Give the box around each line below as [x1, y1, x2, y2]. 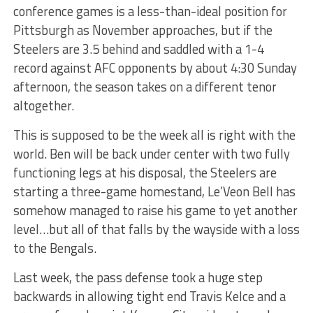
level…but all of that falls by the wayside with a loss [13, 219, 300, 240]
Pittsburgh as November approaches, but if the [13, 20, 272, 41]
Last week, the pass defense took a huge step [13, 268, 263, 288]
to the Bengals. [13, 238, 96, 259]
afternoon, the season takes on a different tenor [13, 77, 277, 97]
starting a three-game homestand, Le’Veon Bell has [13, 182, 296, 202]
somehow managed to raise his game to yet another [13, 201, 298, 221]
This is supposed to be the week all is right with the [13, 125, 296, 145]
